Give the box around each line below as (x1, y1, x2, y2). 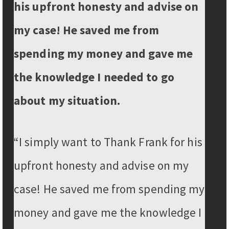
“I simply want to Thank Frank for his (14, 134, 202, 149)
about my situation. (14, 93, 120, 108)
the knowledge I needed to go (14, 69, 174, 84)
